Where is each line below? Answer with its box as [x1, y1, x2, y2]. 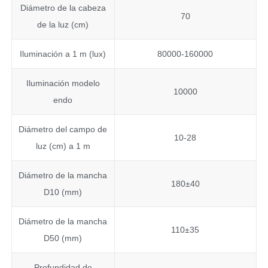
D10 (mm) [44, 187, 83, 197]
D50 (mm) [44, 233, 83, 243]
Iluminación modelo [26, 78, 100, 89]
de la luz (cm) [37, 20, 89, 30]
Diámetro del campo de [19, 124, 108, 135]
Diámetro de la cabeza [20, 3, 106, 13]
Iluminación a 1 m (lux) [20, 49, 106, 59]
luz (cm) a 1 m [35, 141, 90, 151]
